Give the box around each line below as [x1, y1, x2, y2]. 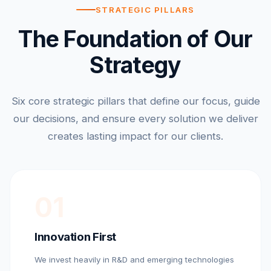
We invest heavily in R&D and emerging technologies [34, 254, 234, 264]
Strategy [90, 51, 181, 79]
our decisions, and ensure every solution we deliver [13, 112, 258, 125]
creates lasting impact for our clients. [48, 129, 223, 142]
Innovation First [34, 229, 117, 244]
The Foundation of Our [18, 25, 253, 53]
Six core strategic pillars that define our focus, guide [11, 94, 260, 107]
